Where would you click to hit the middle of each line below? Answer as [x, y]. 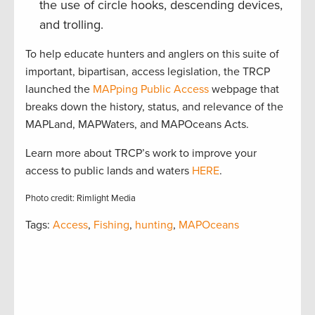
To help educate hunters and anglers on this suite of [152, 54]
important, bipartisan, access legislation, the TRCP [148, 72]
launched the [59, 90]
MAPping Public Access [151, 90]
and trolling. [71, 25]
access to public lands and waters [109, 171]
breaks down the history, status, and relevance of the [154, 107]
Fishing [111, 225]
